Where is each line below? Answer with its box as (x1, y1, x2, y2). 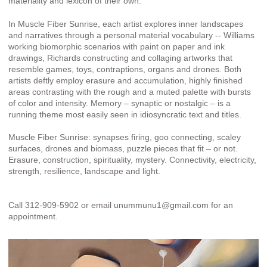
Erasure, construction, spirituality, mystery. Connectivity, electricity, (8, 155, 256, 165)
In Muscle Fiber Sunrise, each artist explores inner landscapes (8, 18, 243, 29)
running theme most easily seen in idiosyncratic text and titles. (8, 109, 241, 119)
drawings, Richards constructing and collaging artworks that (8, 52, 232, 63)
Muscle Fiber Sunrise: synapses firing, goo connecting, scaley (8, 132, 241, 142)
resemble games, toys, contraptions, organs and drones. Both (8, 64, 241, 74)
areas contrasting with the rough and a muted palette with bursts (8, 86, 251, 97)
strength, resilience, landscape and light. (8, 166, 160, 176)
